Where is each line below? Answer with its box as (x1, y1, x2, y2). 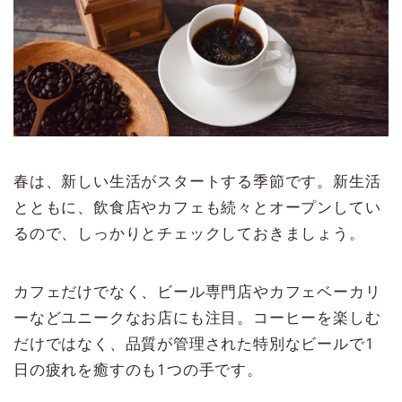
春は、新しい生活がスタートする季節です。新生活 (13, 169, 381, 191)
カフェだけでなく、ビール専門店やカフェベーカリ (13, 280, 381, 302)
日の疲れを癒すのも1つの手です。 (13, 358, 263, 380)
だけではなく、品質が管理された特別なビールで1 (13, 332, 375, 354)
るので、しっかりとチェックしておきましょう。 (13, 221, 365, 243)
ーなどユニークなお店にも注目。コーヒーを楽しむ (13, 306, 381, 328)
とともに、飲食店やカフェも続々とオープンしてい (13, 195, 381, 217)
